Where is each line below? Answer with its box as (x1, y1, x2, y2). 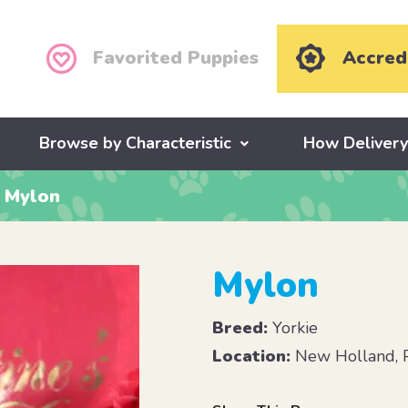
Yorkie (268, 317, 319, 340)
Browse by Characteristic (39, 132, 232, 155)
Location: (212, 345, 291, 368)
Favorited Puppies (93, 46, 260, 71)
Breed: (212, 317, 269, 340)
